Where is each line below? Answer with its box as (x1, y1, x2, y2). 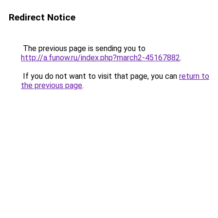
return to (179, 72, 209, 81)
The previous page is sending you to (21, 44, 145, 53)
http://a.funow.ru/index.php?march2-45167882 (21, 53, 180, 62)
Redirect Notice (9, 12, 75, 23)
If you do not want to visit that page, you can (21, 72, 179, 81)
